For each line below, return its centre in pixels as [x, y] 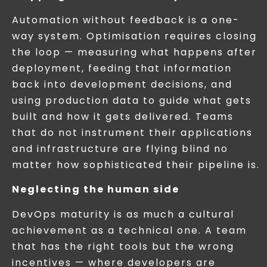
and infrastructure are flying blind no [120, 148]
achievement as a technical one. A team [129, 230]
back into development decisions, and [122, 84]
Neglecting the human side [96, 190]
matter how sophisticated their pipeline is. [136, 164]
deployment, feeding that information [122, 68]
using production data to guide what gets [132, 100]
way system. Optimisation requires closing [134, 36]
